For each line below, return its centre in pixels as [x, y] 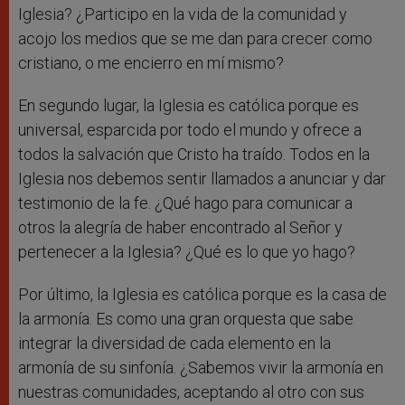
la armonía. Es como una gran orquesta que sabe [186, 319]
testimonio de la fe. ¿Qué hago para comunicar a [185, 203]
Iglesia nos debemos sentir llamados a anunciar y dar [202, 179]
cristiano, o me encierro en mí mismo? [153, 63]
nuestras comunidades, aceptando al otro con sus [191, 392]
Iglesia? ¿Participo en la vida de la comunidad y [183, 14]
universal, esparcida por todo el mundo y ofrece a [190, 130]
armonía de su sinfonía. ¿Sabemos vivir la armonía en [201, 368]
